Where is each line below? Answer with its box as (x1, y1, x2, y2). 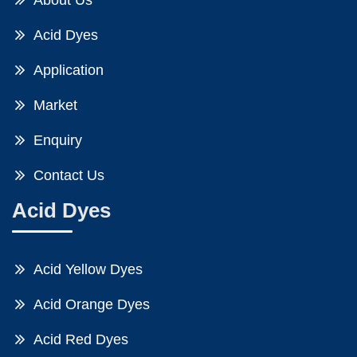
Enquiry (33, 132, 82, 148)
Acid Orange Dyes (33, 296, 150, 312)
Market (33, 97, 77, 113)
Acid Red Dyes (33, 331, 128, 347)
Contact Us (33, 167, 104, 183)
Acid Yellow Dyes (33, 261, 143, 277)
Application (33, 62, 104, 78)
